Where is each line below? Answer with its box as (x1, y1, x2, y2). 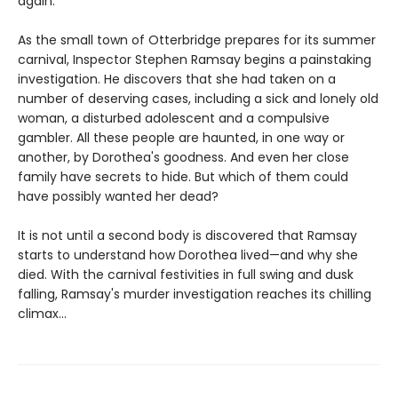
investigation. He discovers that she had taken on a (18, 69, 336, 88)
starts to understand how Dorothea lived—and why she (18, 245, 358, 264)
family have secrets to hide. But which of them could (18, 167, 348, 186)
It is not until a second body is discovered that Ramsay (18, 226, 357, 244)
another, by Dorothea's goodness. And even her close (18, 147, 349, 166)
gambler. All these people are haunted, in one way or (18, 128, 345, 147)
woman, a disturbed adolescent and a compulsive (18, 108, 330, 127)
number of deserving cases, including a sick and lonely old (18, 89, 378, 107)
